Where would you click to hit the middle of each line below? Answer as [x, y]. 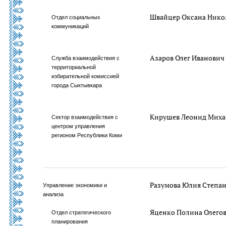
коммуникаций [70, 26]
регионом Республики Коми [87, 135]
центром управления [78, 126]
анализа [53, 194]
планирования [70, 221]
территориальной [74, 67]
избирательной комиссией [86, 76]
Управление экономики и [75, 185]
